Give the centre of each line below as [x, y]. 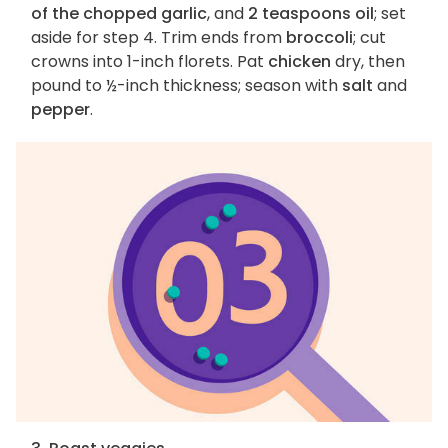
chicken [299, 62]
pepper [60, 110]
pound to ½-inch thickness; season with [186, 86]
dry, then [368, 62]
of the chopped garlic [119, 14]
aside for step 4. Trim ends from [158, 38]
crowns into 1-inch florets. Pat [149, 62]
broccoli [319, 38]
